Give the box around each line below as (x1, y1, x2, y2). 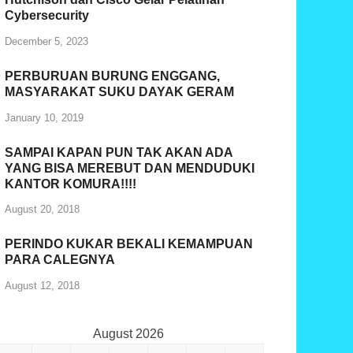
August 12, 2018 (5, 280, 80, 292)
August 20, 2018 (5, 203, 80, 216)
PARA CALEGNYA (5, 253, 116, 267)
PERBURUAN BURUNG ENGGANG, (5, 69, 221, 83)
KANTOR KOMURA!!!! (5, 176, 137, 191)
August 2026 (93, 327, 165, 341)
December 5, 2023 (5, 35, 89, 47)
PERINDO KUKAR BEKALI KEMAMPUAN (5, 237, 254, 251)
